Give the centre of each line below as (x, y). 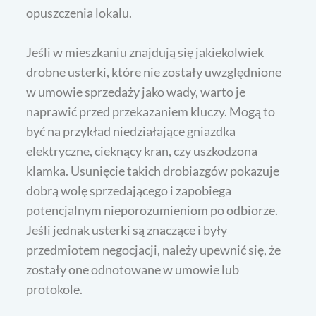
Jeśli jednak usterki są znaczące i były (127, 230)
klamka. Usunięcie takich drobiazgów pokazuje (153, 171)
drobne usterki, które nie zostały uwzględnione (154, 72)
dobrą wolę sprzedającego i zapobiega (129, 191)
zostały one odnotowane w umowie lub (133, 270)
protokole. (55, 290)
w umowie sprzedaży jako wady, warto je (136, 92)
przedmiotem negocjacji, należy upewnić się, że (154, 250)
